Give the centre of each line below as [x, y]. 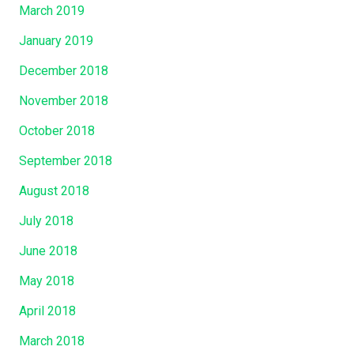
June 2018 [48, 250]
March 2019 [52, 10]
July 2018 [46, 220]
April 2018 [47, 311]
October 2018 [57, 130]
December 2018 [64, 70]
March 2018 [52, 341]
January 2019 [56, 40]
